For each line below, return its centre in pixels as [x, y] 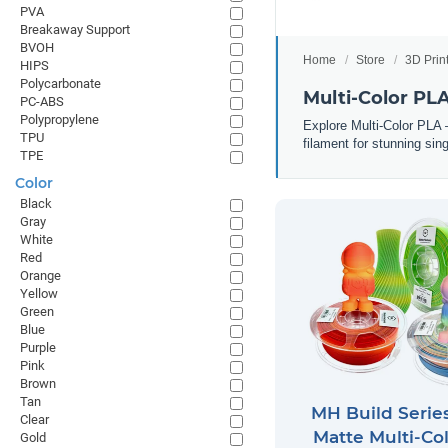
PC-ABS [42, 101]
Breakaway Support [75, 29]
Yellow [39, 293]
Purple [38, 347]
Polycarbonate [60, 83]
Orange [40, 275]
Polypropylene [59, 119]
